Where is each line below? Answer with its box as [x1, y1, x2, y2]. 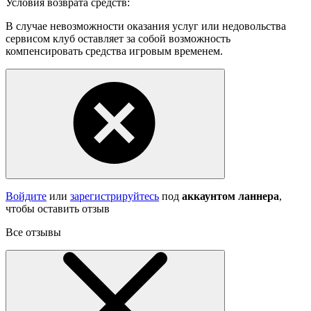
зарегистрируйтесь [70, 190, 159, 202]
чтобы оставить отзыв [6, 202, 110, 215]
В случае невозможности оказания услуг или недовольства [6, 19, 286, 32]
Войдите [6, 190, 47, 202]
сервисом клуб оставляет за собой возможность [6, 32, 230, 44]
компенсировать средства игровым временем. [6, 44, 223, 57]
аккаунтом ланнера [182, 190, 279, 202]
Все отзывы [6, 226, 61, 238]
